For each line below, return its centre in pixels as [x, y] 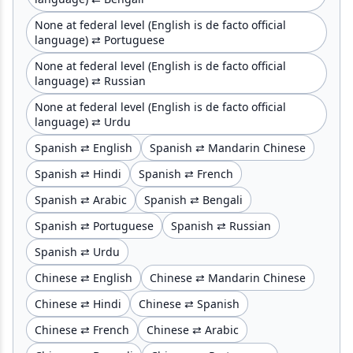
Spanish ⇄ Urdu [77, 251]
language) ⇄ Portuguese [100, 39]
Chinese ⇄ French [82, 329]
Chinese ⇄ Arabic [193, 329]
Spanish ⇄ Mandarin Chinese [228, 147]
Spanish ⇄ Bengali [193, 199]
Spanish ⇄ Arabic [81, 199]
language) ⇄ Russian [90, 80]
